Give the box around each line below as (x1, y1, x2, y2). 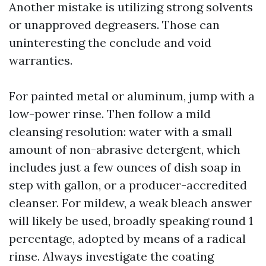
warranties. (9, 53, 72, 68)
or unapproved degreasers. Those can (9, 17, 220, 32)
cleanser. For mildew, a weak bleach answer (9, 195, 252, 210)
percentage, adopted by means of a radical (9, 231, 246, 246)
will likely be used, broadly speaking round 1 (9, 213, 253, 228)
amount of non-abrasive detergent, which (9, 142, 240, 157)
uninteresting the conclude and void (9, 35, 211, 50)
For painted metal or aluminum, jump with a (9, 88, 255, 103)
